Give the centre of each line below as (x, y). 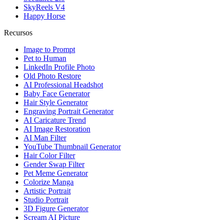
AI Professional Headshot (63, 85)
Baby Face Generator (57, 94)
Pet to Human (45, 58)
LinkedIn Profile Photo (59, 67)
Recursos (18, 33)
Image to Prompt (49, 50)
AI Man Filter (45, 138)
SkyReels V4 (44, 7)
